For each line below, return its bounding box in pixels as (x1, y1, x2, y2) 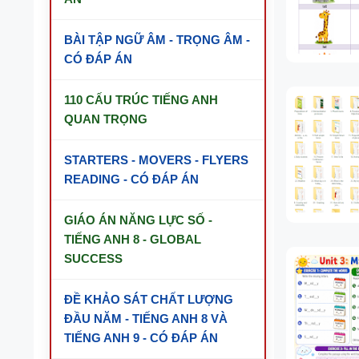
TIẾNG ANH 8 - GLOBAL (64, 232, 201, 246)
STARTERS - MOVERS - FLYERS (64, 153, 248, 167)
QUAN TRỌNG (64, 112, 147, 126)
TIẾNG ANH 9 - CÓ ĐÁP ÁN (64, 331, 218, 345)
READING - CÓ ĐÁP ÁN (64, 172, 199, 186)
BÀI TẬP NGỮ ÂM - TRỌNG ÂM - (64, 33, 250, 46)
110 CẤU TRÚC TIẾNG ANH (64, 93, 218, 107)
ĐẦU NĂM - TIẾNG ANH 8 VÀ (64, 312, 228, 325)
